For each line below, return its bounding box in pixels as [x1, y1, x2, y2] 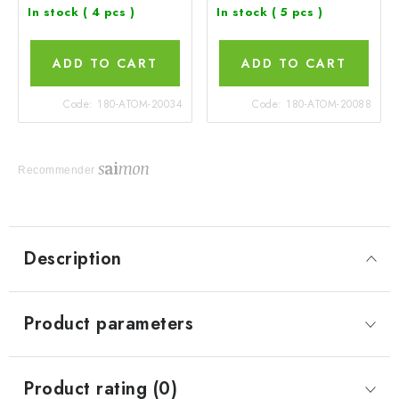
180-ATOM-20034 [97, 95, 183, 112]
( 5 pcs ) [271, 3, 322, 20]
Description [23, 246, 122, 273]
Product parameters [23, 311, 193, 338]
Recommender [18, 164, 95, 177]
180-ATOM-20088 [286, 95, 371, 112]
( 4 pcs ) [82, 3, 134, 20]
